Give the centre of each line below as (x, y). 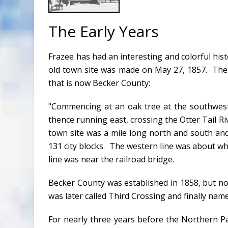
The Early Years (104, 32)
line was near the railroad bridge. (111, 160)
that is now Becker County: (99, 83)
